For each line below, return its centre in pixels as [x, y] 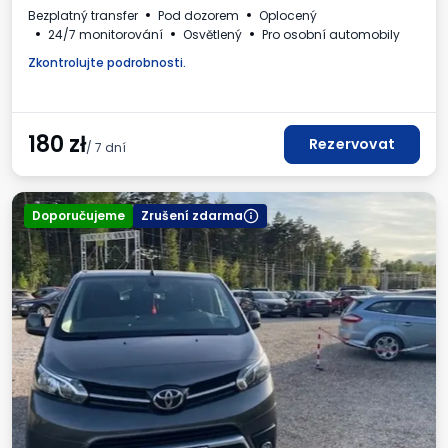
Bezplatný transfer [83, 15]
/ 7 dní [106, 147]
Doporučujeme [78, 215]
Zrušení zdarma [192, 215]
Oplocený [288, 15]
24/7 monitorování [105, 34]
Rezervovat [352, 143]
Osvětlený [212, 34]
